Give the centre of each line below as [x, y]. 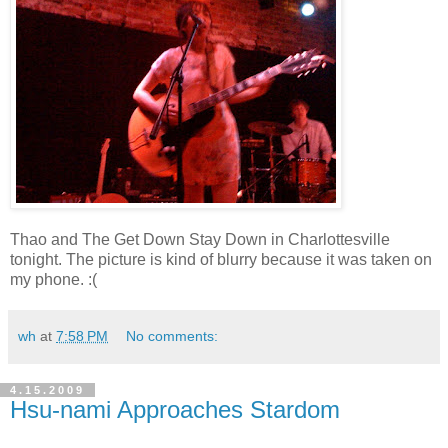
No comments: [172, 336]
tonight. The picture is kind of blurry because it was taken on [221, 260]
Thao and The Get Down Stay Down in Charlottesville [200, 240]
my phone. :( [53, 280]
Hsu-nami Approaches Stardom [175, 410]
